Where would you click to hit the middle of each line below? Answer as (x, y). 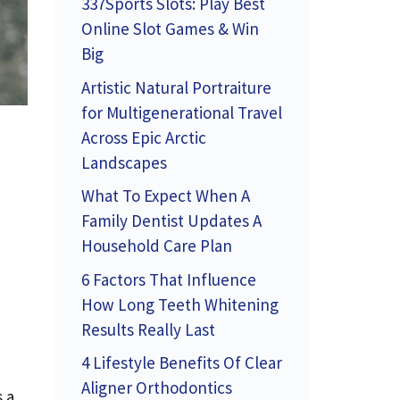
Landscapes (124, 162)
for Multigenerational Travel (182, 112)
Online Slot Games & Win (170, 29)
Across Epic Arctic (144, 137)
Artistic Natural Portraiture (176, 87)
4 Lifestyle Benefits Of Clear (182, 362)
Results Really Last (148, 329)
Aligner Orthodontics (157, 387)
